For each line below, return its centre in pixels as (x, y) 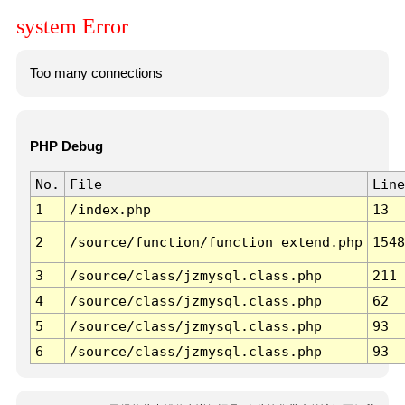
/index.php (110, 210)
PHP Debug (66, 147)
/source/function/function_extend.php (216, 242)
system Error (72, 27)
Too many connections (96, 73)
